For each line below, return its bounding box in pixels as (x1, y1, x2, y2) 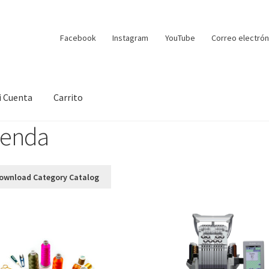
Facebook (59, 32, 96, 43)
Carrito (53, 91, 83, 104)
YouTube (165, 32, 195, 43)
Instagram (112, 32, 149, 43)
